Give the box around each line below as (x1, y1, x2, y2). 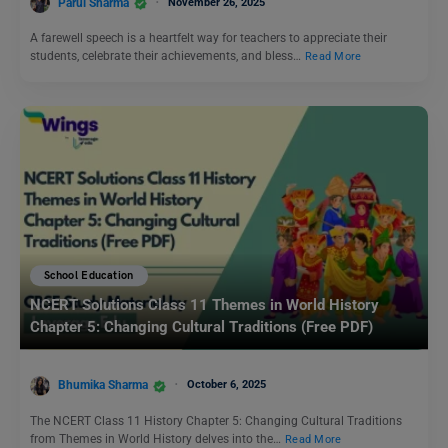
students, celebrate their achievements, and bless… (30, 49, 304, 64)
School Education (44, 269, 134, 283)
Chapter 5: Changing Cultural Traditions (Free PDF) (30, 318, 373, 337)
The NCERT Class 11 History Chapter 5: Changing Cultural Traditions (30, 413, 402, 428)
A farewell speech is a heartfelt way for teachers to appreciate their (30, 31, 387, 46)
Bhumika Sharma (58, 377, 148, 392)
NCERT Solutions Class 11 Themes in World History (30, 296, 379, 315)
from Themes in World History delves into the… (30, 431, 284, 446)
